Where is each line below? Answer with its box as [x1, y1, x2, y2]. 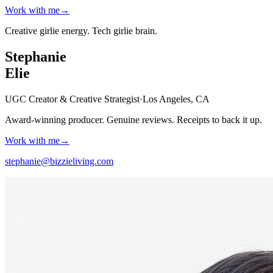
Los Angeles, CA [143, 93, 210, 104]
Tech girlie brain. [92, 26, 157, 36]
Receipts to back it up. [177, 114, 262, 125]
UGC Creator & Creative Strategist [5, 93, 140, 104]
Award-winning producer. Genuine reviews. [5, 114, 174, 125]
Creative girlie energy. [5, 26, 92, 36]
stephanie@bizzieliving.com [5, 155, 113, 166]
